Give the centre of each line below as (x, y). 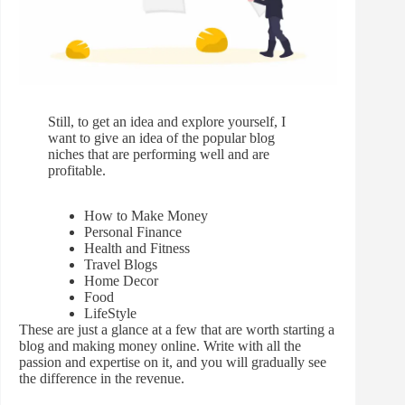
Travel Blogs (121, 265)
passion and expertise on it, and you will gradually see (173, 363)
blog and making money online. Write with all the (160, 346)
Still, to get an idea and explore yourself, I (167, 122)
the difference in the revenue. (102, 379)
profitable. (77, 171)
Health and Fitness (137, 249)
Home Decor (121, 281)
